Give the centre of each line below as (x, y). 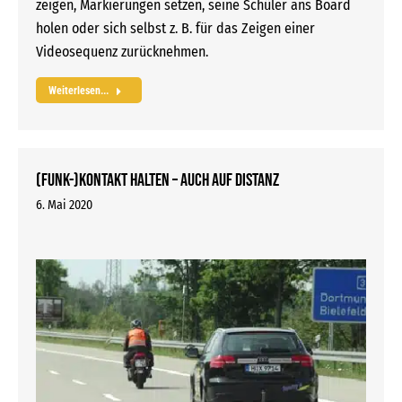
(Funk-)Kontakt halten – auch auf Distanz (157, 181)
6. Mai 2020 (64, 205)
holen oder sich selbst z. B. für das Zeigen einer (175, 29)
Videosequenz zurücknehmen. (122, 52)
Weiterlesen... (79, 91)
